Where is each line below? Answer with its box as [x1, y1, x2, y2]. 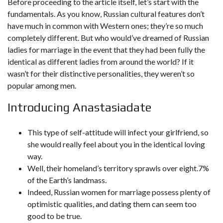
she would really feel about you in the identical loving [27, 139, 205, 149]
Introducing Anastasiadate [7, 101, 151, 114]
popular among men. [7, 81, 76, 90]
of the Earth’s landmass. [27, 175, 107, 185]
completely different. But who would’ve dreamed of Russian [7, 33, 209, 42]
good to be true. [27, 211, 82, 221]
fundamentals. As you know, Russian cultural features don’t [7, 9, 205, 18]
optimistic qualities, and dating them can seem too [27, 199, 197, 209]
